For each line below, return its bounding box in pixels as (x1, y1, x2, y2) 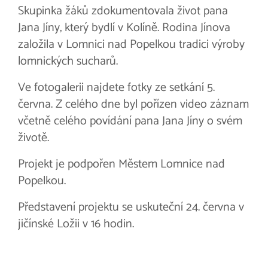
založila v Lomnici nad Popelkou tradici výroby (18, 35, 245, 55)
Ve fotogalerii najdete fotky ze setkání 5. (18, 78, 215, 98)
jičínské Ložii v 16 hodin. (18, 214, 134, 234)
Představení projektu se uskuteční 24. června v (18, 197, 244, 218)
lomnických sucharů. (18, 51, 118, 72)
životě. (18, 128, 49, 148)
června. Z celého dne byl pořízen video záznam (18, 95, 249, 115)
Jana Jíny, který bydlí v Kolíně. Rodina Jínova (18, 18, 230, 38)
